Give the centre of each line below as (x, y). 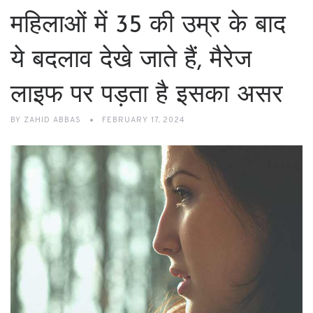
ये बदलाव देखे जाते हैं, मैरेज (131, 61)
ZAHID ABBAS (52, 120)
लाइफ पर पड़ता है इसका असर (147, 96)
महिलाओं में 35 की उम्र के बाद (148, 26)
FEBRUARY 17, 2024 (144, 120)
